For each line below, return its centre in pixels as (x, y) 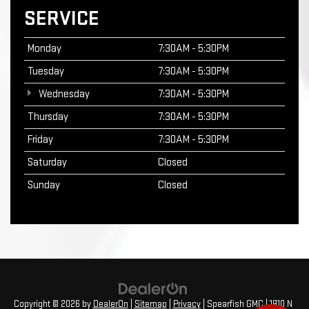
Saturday (47, 163)
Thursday (48, 117)
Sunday (44, 186)
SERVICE (62, 19)
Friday (40, 140)
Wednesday (63, 94)
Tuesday (46, 72)
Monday (44, 49)
